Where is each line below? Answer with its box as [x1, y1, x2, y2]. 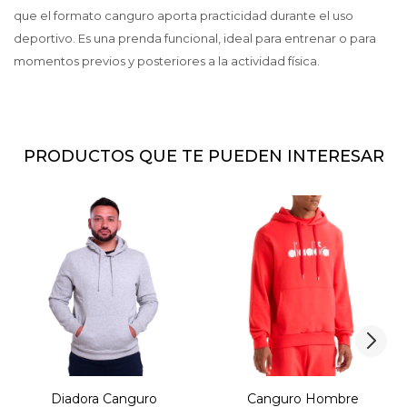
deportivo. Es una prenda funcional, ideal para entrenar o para [14, 31, 376, 46]
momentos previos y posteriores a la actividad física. [14, 54, 320, 69]
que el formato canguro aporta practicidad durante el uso [14, 8, 353, 24]
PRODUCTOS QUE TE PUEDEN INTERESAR [23, 146, 384, 167]
